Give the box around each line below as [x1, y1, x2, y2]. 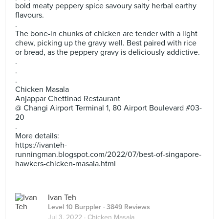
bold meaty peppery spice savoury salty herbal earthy [15, 1, 197, 11]
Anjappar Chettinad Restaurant [15, 94, 120, 104]
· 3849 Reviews [101, 203, 150, 211]
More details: [15, 131, 59, 141]
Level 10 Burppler [48, 203, 101, 211]
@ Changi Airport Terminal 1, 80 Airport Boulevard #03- [15, 103, 202, 113]
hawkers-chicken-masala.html [15, 159, 116, 169]
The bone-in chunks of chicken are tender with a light [15, 29, 197, 39]
